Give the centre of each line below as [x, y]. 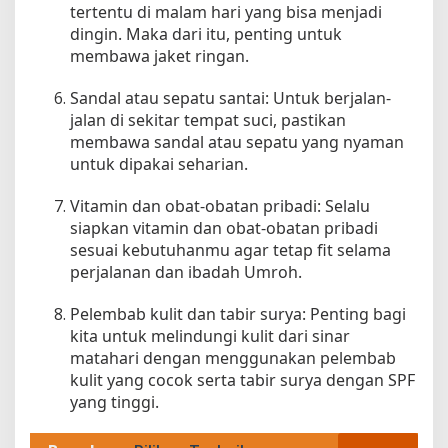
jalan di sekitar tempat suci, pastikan [208, 120]
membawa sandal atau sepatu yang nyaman [237, 142]
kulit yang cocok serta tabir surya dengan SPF [242, 380]
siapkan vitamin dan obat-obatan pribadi [224, 228]
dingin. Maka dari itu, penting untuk [206, 34]
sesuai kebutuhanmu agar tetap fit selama [230, 250]
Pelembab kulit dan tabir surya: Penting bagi [238, 314]
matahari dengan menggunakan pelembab [233, 358]
